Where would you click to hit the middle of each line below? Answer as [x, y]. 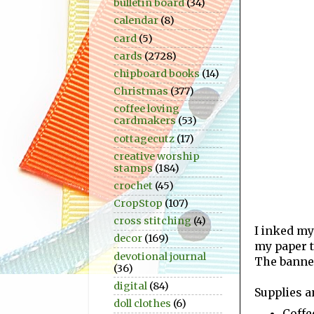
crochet [133, 185]
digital [130, 286]
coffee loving [146, 109]
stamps [133, 168]
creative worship [157, 156]
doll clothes [142, 304]
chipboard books [157, 73]
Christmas [141, 91]
